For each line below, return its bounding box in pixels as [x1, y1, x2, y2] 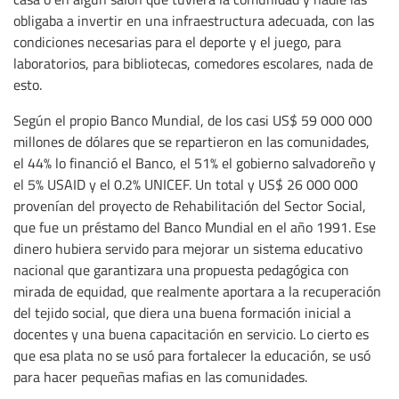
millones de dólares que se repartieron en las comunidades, [13, 132, 370, 152]
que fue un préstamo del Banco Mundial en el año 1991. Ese [13, 217, 376, 238]
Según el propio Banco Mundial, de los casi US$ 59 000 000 [13, 110, 372, 131]
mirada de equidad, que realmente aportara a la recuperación [13, 281, 381, 302]
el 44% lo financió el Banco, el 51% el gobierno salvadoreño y [13, 153, 376, 174]
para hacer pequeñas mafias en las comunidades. [13, 367, 307, 387]
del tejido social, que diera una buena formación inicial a [13, 303, 351, 323]
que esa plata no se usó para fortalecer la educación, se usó [13, 346, 370, 366]
